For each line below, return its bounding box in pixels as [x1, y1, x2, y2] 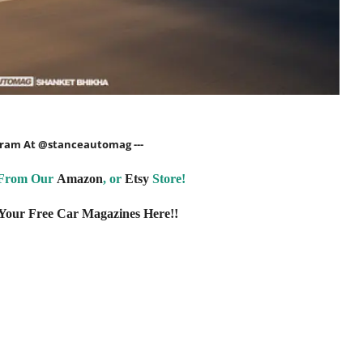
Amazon [56, 172, 103, 186]
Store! [148, 172, 186, 186]
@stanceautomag [37, 137, 131, 152]
